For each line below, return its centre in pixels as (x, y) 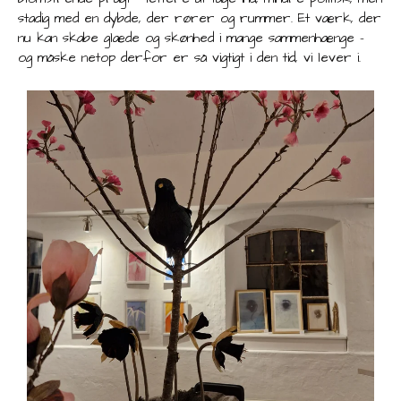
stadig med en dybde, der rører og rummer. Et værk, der (200, 19)
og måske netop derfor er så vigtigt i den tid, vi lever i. (189, 58)
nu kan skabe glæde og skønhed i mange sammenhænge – (191, 38)
